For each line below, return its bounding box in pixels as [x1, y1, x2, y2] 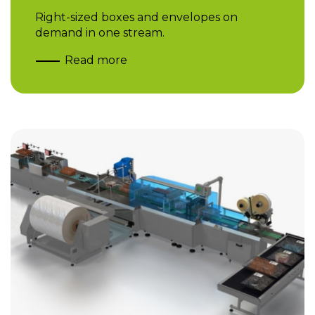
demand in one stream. [35, 26, 165, 40]
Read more [65, 53, 127, 67]
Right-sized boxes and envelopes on [35, 11, 238, 25]
